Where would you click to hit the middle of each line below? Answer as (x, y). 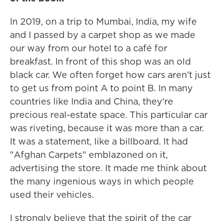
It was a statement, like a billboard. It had (99, 141)
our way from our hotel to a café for (89, 48)
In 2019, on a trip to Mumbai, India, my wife (103, 21)
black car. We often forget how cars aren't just (110, 75)
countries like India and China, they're (92, 101)
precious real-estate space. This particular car (109, 115)
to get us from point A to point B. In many (101, 88)
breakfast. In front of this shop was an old (100, 61)
